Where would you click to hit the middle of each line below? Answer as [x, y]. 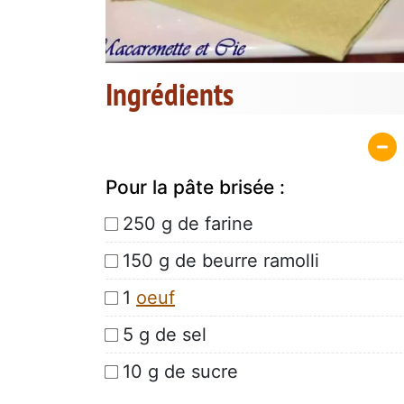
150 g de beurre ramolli [221, 260]
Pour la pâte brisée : [195, 187]
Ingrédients [170, 94]
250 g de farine [188, 223]
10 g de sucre [180, 371]
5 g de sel [165, 334]
